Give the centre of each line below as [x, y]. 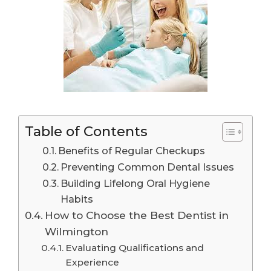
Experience [93, 262]
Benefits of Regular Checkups [131, 150]
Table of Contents [86, 131]
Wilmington [77, 231]
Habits [77, 199]
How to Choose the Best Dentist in [137, 215]
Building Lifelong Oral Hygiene [135, 183]
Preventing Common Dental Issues [147, 167]
